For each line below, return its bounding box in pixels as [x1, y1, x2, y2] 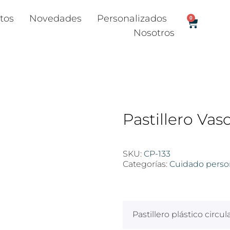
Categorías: [123, 159, 169, 169]
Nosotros [133, 27, 175, 39]
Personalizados [97, 13, 167, 24]
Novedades [29, 13, 82, 24]
